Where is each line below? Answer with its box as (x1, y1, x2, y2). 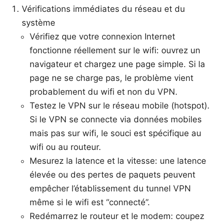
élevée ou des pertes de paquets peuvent (30, 169, 195, 180)
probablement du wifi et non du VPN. (30, 86, 178, 97)
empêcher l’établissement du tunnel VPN (30, 183, 191, 193)
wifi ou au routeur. (30, 142, 101, 152)
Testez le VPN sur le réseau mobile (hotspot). (30, 100, 210, 110)
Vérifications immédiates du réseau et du (22, 3, 185, 14)
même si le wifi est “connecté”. (30, 197, 150, 207)
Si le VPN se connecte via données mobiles (30, 114, 202, 124)
